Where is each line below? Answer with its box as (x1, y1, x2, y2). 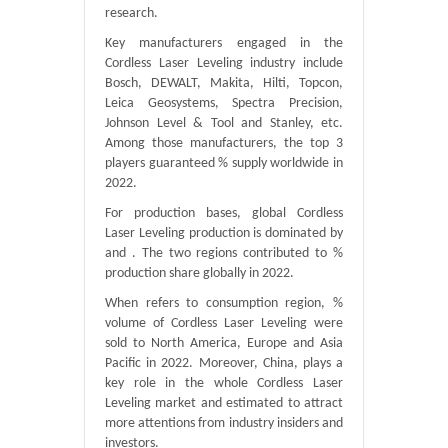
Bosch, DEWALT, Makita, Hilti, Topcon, (105, 76, 343, 91)
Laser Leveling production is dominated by (105, 226, 343, 241)
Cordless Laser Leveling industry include (105, 56, 343, 71)
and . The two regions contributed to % (105, 246, 343, 261)
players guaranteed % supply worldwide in (105, 156, 343, 171)
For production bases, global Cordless (105, 206, 343, 221)
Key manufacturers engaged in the (105, 36, 343, 51)
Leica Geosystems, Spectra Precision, (105, 96, 343, 111)
